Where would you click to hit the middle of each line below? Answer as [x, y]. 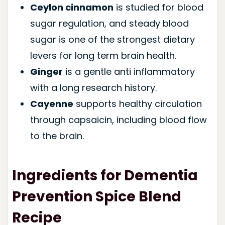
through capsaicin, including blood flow [118, 120]
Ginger [46, 71]
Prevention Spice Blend [96, 196]
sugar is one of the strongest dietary [112, 39]
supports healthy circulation [137, 103]
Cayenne [51, 103]
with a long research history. [93, 87]
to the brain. [57, 136]
